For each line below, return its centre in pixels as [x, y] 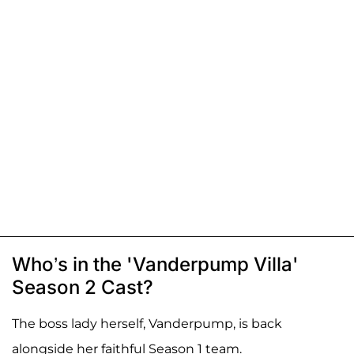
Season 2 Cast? [83, 288]
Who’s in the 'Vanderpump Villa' [155, 265]
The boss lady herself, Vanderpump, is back [147, 324]
